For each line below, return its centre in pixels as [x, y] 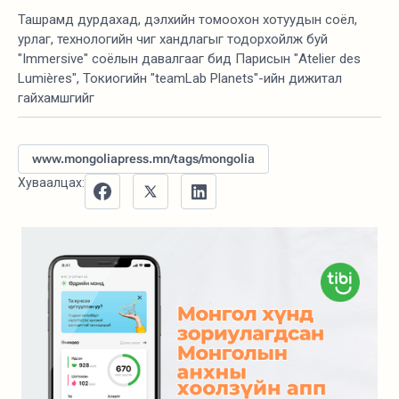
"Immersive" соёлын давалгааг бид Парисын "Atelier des [189, 59]
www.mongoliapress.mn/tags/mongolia [143, 159]
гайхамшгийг [56, 98]
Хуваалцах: [51, 183]
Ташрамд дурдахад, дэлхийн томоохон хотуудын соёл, [187, 20]
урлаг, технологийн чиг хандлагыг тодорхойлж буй [173, 40]
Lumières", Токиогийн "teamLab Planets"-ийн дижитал [180, 79]
